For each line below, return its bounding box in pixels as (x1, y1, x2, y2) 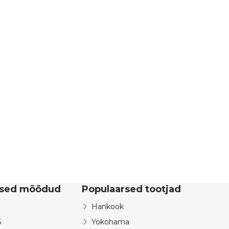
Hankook (91, 202, 124, 212)
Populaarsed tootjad (82, 184, 181, 195)
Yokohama (91, 217, 129, 227)
